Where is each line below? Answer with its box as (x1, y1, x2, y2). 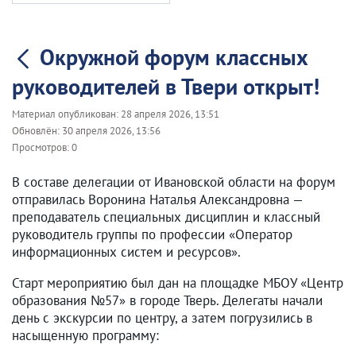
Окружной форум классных (40, 42, 308, 72)
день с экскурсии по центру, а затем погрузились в (12, 309, 312, 327)
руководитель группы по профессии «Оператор (12, 226, 292, 243)
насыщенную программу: (12, 327, 159, 344)
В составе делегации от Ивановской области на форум (12, 173, 335, 191)
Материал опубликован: (12, 107, 121, 121)
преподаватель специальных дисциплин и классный (12, 208, 320, 226)
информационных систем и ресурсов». (12, 243, 241, 261)
